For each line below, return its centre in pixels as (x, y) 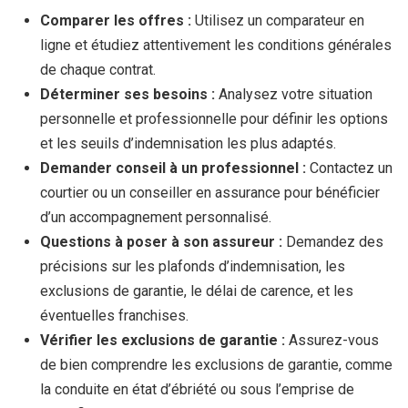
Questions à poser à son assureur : (163, 242)
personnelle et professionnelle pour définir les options (214, 119)
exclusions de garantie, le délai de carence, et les (197, 291)
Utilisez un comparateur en (280, 20)
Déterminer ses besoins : (129, 94)
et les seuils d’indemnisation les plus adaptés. (188, 143)
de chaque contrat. (98, 70)
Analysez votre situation (296, 94)
